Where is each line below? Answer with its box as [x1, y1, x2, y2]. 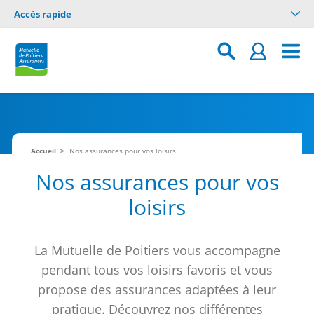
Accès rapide [14, 8, 71, 20]
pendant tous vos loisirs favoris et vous [41, 261, 273, 278]
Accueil [31, 146, 56, 156]
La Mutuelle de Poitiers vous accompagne [34, 241, 280, 259]
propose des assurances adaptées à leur [38, 280, 276, 298]
